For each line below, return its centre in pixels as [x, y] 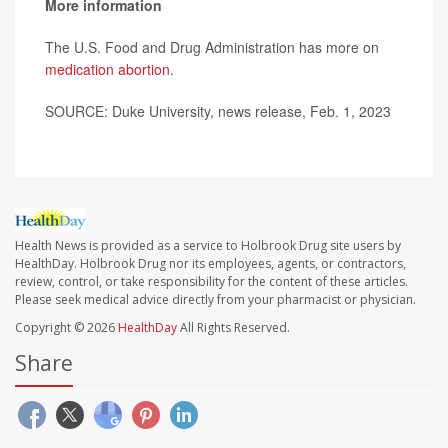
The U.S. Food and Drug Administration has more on [212, 46]
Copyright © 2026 [66, 327]
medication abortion [107, 68]
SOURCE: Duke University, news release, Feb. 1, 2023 [218, 110]
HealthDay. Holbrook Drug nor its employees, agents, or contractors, [210, 263]
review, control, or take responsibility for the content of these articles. [211, 281]
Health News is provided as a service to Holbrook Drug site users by [208, 245]
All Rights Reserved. [233, 327]
